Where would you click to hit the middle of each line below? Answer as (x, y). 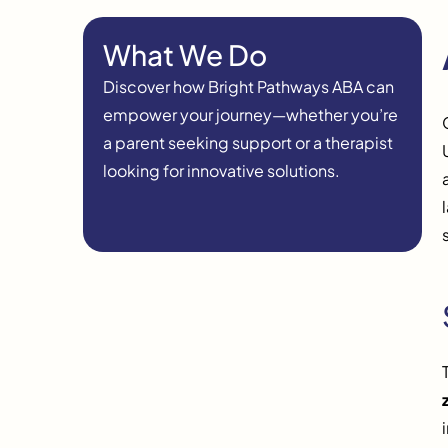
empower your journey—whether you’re (250, 115)
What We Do (184, 55)
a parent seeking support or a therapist (247, 143)
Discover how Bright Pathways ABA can (248, 87)
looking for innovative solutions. (221, 171)
